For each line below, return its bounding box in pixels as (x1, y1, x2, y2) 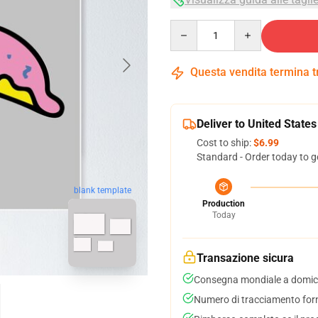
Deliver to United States (197, 117, 317, 131)
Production (202, 199, 245, 209)
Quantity (170, 21, 209, 32)
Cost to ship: (197, 137, 253, 148)
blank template (73, 185, 131, 196)
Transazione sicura (197, 251, 294, 265)
